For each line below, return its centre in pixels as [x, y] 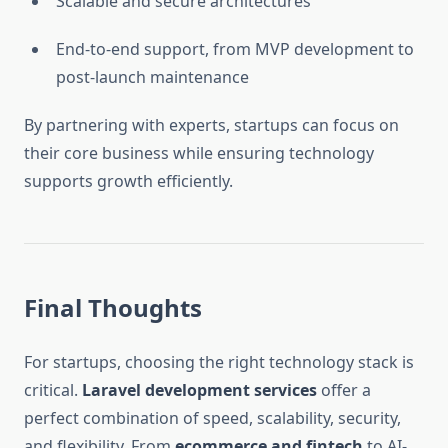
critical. [53, 390]
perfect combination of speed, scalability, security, [212, 418]
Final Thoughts [113, 308]
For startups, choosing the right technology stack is [219, 362]
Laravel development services [199, 390]
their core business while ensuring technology [199, 153]
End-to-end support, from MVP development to [235, 49]
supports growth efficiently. [128, 181]
